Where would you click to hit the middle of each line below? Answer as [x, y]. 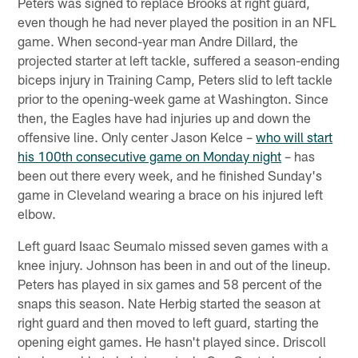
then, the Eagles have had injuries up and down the [165, 118]
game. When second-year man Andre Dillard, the [158, 41]
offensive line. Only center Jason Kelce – [137, 137]
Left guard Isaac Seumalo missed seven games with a [173, 246]
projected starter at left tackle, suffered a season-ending [179, 60]
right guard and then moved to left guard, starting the [169, 322]
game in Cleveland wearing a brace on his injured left [171, 195]
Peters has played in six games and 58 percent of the [170, 284]
